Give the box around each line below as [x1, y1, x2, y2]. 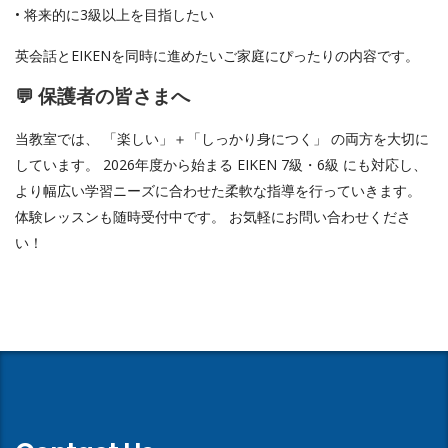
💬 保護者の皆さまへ [15, 83, 190, 111]
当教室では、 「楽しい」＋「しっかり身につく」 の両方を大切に [15, 129, 429, 149]
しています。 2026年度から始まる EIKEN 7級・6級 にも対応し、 [15, 155, 427, 175]
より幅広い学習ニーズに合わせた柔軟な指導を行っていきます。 [15, 181, 421, 201]
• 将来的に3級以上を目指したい [15, 5, 214, 25]
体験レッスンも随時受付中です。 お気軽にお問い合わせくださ [15, 207, 411, 227]
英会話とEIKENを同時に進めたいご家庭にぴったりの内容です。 [15, 46, 419, 66]
